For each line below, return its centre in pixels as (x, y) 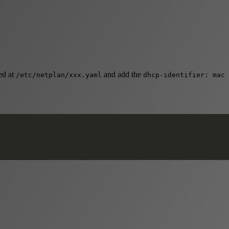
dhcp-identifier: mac (184, 75)
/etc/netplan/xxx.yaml (59, 75)
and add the (122, 74)
